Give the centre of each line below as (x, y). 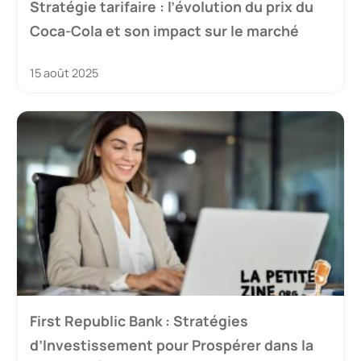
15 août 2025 (64, 73)
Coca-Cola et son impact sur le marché (164, 31)
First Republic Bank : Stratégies (139, 320)
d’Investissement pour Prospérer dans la (172, 344)
